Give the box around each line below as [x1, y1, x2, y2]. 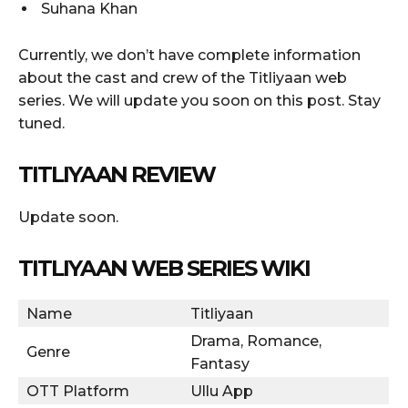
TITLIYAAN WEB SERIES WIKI [18, 254, 310, 281]
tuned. [18, 114, 65, 132]
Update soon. [18, 208, 118, 226]
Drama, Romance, [190, 331, 321, 350]
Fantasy [190, 354, 250, 372]
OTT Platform [26, 382, 129, 400]
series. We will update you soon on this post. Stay [18, 91, 381, 109]
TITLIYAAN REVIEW [18, 160, 215, 188]
